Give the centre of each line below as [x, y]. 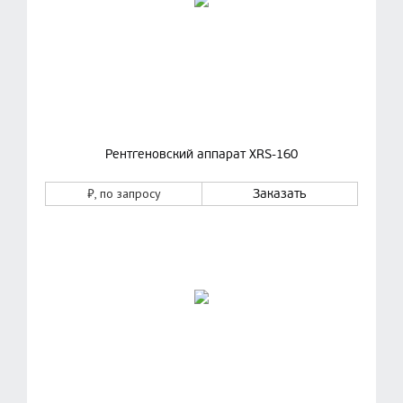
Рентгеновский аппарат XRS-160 [201, 154]
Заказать [280, 194]
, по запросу [127, 193]
